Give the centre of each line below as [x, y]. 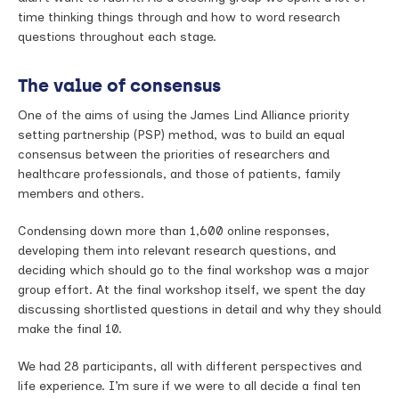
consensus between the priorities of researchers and [174, 155]
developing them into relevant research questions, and [177, 251]
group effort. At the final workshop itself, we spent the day [191, 290]
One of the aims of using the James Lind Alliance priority [183, 115]
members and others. [81, 194]
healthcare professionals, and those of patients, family [179, 174]
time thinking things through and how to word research [179, 17]
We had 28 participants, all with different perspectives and [190, 366]
